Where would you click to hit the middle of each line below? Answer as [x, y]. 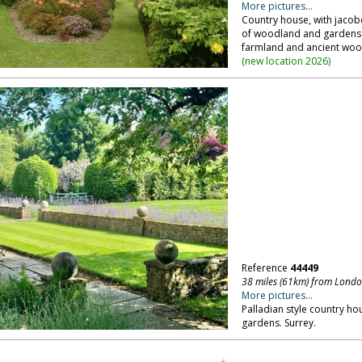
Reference [265, 268]
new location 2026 [286, 61]
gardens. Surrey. [278, 323]
